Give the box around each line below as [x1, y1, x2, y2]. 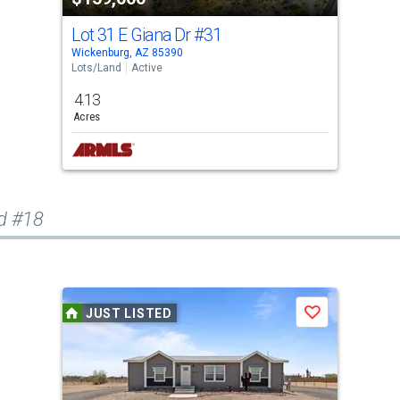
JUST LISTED [85, 305, 172, 321]
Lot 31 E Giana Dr [71, 24, 195, 46]
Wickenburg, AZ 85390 [71, 46, 183, 59]
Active [130, 62, 162, 74]
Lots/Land [71, 62, 121, 74]
